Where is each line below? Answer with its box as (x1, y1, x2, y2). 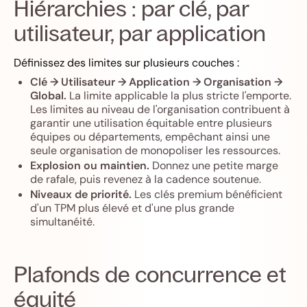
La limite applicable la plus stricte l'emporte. (66, 88, 291, 103)
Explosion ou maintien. (30, 158, 149, 173)
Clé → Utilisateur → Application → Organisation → (30, 75, 282, 89)
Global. (30, 88, 66, 103)
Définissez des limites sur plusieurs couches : (14, 56, 239, 70)
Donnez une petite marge (149, 158, 278, 173)
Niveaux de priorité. (30, 187, 132, 201)
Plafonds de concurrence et (14, 260, 286, 288)
